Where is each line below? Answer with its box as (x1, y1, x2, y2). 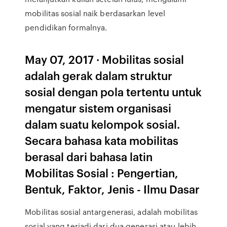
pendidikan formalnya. (25, 22, 107, 33)
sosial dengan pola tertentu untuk (25, 84, 202, 99)
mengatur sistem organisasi (25, 100, 172, 116)
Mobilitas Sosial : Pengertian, (25, 165, 179, 180)
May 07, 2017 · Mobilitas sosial (25, 51, 184, 67)
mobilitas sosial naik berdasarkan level (25, 8, 166, 19)
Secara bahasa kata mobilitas (25, 132, 179, 148)
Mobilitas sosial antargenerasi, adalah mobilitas (25, 206, 198, 217)
